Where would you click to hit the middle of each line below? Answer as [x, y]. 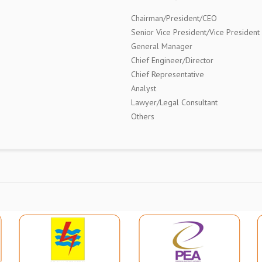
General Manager [162, 46]
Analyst [144, 89]
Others [143, 117]
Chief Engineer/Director [172, 61]
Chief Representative [168, 75]
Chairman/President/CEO [174, 18]
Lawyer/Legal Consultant [174, 103]
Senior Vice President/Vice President [195, 32]
